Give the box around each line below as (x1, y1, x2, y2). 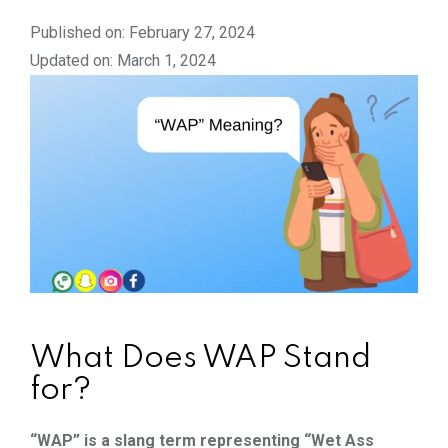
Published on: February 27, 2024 (30, 22, 255, 42)
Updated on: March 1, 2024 (30, 50, 216, 70)
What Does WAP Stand (30, 342, 371, 374)
